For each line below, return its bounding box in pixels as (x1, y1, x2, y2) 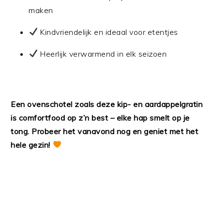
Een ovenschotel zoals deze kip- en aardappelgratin (11, 99, 203, 109)
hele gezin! (11, 139, 53, 150)
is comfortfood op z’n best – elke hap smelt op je (11, 112, 190, 123)
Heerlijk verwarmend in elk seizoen (37, 48, 167, 59)
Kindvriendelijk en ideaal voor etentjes (37, 27, 178, 37)
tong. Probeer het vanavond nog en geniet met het (11, 126, 199, 136)
